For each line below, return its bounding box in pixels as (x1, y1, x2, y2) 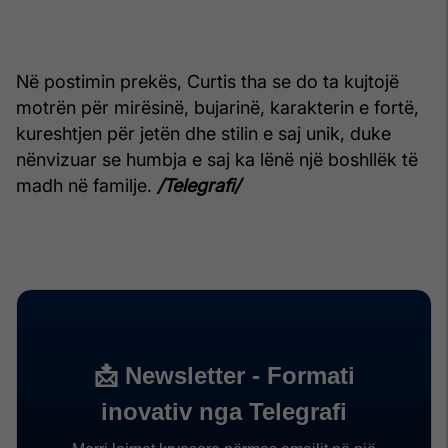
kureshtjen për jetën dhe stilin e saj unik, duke (16, 122, 391, 144)
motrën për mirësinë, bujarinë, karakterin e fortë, (16, 96, 419, 118)
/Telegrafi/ (157, 174, 240, 196)
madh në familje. (16, 174, 157, 196)
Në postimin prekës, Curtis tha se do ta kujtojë (16, 70, 399, 92)
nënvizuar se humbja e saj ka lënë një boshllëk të (16, 148, 418, 170)
